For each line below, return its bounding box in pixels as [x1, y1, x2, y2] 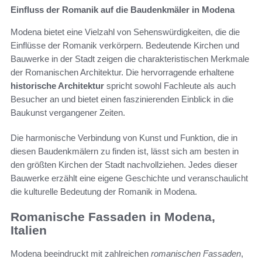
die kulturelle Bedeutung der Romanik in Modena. [11, 186, 197, 196]
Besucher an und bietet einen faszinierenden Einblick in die [11, 94, 233, 104]
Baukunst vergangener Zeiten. [11, 107, 125, 118]
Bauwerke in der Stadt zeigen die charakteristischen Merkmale [11, 53, 249, 64]
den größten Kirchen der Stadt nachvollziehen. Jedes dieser [11, 159, 237, 170]
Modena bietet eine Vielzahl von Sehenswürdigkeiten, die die [11, 26, 240, 37]
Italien [11, 223, 47, 237]
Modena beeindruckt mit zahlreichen [11, 249, 151, 259]
